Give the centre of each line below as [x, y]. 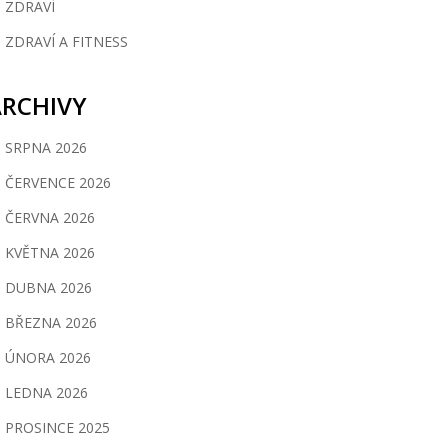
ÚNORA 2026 [48, 357]
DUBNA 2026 [48, 287]
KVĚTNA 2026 [50, 252]
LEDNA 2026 [46, 392]
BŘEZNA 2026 [51, 322]
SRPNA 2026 [46, 147]
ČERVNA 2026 [50, 217]
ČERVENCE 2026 [58, 182]
